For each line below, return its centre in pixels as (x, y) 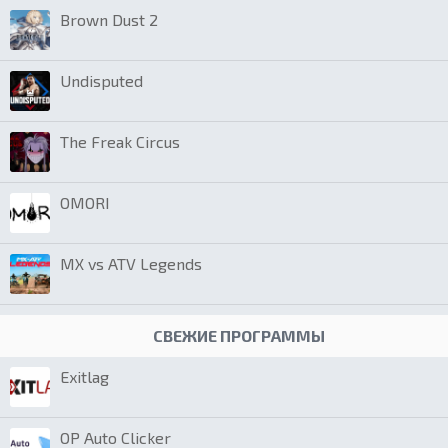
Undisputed (101, 81)
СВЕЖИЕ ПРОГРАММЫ (239, 336)
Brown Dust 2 (109, 20)
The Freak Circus (120, 142)
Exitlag (84, 377)
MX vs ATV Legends (131, 264)
